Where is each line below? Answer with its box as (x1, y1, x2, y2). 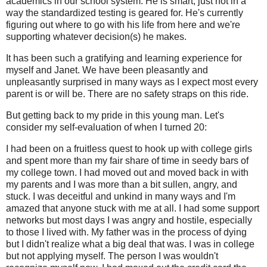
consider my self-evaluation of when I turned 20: (6, 122, 209, 132)
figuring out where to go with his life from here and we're (6, 20, 240, 30)
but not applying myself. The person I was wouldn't (6, 250, 218, 261)
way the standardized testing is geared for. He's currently (6, 8, 243, 18)
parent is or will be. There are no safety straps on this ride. (6, 88, 249, 99)
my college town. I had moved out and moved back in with (6, 167, 249, 178)
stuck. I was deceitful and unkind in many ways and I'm (6, 191, 235, 201)
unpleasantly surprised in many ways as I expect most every (6, 76, 258, 87)
